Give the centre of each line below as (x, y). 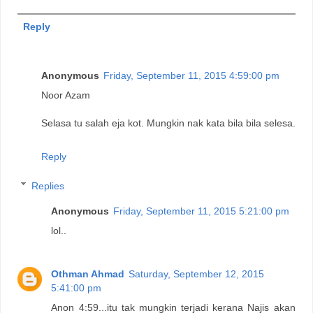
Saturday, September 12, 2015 (197, 274)
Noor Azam (66, 95)
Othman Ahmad (88, 274)
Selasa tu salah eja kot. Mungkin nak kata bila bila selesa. (168, 123)
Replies (48, 185)
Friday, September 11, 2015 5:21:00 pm (202, 211)
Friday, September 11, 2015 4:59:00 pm (191, 76)
